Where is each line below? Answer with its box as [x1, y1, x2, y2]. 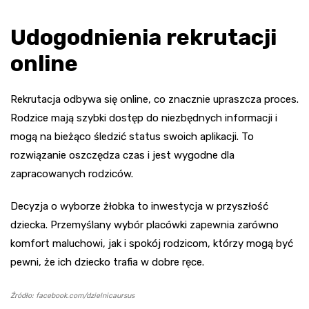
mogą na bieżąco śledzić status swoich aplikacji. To [10, 130, 254, 143]
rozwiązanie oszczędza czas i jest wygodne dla [10, 149, 235, 162]
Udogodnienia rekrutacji [10, 24, 277, 51]
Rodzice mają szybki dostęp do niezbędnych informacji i [10, 112, 277, 125]
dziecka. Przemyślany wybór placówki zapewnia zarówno [10, 219, 279, 232]
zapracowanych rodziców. [10, 168, 133, 181]
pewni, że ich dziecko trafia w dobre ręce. [10, 256, 204, 269]
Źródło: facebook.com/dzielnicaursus [10, 291, 134, 301]
